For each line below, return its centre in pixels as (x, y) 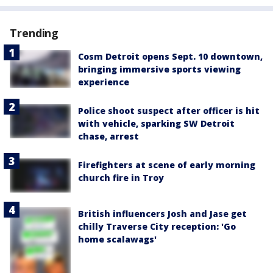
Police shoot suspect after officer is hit (169, 111)
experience (104, 82)
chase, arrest (108, 136)
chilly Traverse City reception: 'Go (157, 227)
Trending (34, 33)
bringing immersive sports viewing (159, 69)
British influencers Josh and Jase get (162, 214)
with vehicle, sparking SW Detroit (156, 124)
